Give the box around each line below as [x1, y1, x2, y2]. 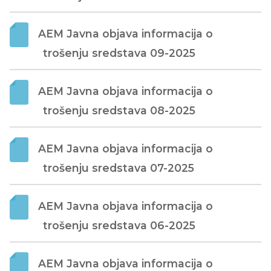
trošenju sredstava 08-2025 [43, 103, 195, 117]
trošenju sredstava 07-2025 [43, 161, 194, 174]
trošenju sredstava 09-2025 [43, 46, 195, 59]
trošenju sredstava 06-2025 [43, 218, 195, 232]
